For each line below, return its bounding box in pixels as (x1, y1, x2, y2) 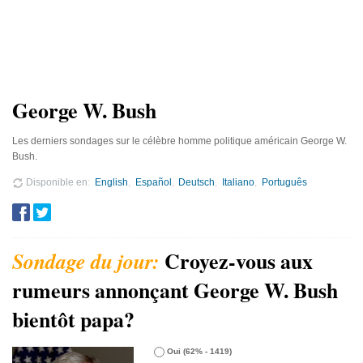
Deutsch (178, 177, 216, 187)
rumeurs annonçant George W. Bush (12, 274, 338, 305)
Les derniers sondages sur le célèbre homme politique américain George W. (12, 135, 347, 146)
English (94, 177, 128, 187)
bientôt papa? (12, 303, 135, 335)
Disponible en (23, 177, 88, 187)
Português (262, 177, 308, 187)
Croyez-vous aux (164, 245, 313, 276)
